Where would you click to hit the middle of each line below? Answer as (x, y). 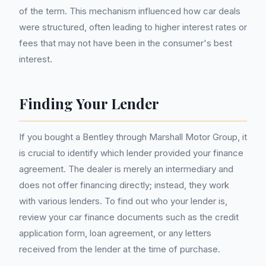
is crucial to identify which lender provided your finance (131, 153)
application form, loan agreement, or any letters (115, 233)
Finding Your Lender (89, 103)
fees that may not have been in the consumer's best (126, 43)
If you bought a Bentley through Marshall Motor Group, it (133, 137)
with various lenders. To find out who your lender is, (123, 201)
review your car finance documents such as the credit (129, 217)
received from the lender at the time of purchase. (120, 249)
